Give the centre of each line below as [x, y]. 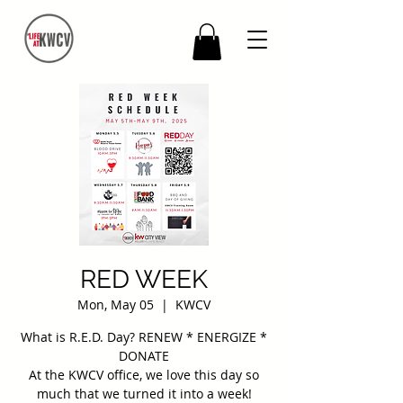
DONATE [144, 355]
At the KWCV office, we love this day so [144, 374]
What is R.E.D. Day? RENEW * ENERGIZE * [144, 336]
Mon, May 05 [116, 304]
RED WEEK [144, 279]
